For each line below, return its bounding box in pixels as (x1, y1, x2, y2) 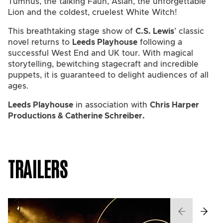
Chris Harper (150, 101, 199, 109)
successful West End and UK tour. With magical (8, 49, 193, 57)
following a (137, 38, 182, 46)
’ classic (174, 27, 204, 35)
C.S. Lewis (135, 27, 174, 35)
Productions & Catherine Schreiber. (8, 111, 145, 120)
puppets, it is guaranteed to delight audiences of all (8, 71, 209, 79)
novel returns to (8, 38, 72, 46)
